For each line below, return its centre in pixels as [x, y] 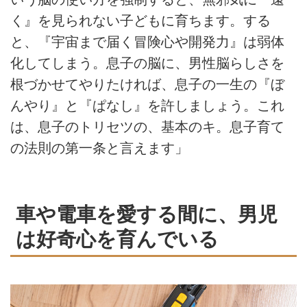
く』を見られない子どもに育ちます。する [140, 20]
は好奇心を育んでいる [117, 239]
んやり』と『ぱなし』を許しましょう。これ [147, 105]
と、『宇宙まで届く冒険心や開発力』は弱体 [147, 41]
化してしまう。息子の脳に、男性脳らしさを [147, 63]
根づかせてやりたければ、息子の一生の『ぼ [147, 84]
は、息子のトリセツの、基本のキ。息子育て [147, 126]
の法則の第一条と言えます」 [99, 148]
